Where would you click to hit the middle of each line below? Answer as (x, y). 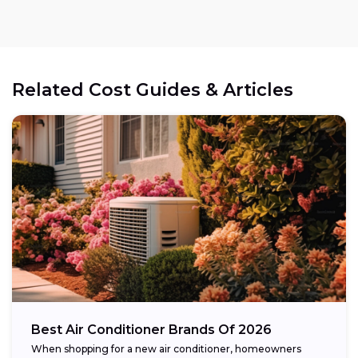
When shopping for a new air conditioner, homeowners (166, 349)
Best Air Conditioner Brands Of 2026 (151, 330)
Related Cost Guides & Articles (153, 90)
